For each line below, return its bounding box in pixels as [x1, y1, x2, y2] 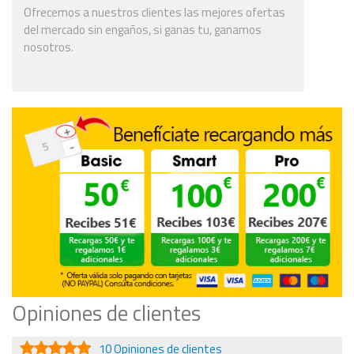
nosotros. [24, 37, 73, 56]
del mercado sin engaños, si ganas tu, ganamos [24, 20, 262, 39]
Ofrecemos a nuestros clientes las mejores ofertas [24, 2, 285, 21]
